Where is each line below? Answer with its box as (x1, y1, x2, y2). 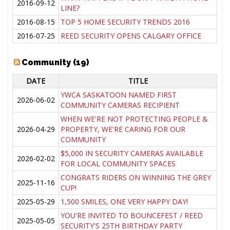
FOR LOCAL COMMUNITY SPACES (61, 159, 176, 169)
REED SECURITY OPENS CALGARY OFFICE (61, 31, 202, 41)
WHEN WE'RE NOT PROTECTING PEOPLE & (61, 114, 208, 124)
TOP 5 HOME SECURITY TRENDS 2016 (61, 17, 190, 27)
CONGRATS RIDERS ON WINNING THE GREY (61, 172, 212, 183)
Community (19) (22, 57, 90, 68)
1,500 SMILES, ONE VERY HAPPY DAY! (61, 197, 188, 207)
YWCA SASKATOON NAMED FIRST (61, 90, 177, 100)
